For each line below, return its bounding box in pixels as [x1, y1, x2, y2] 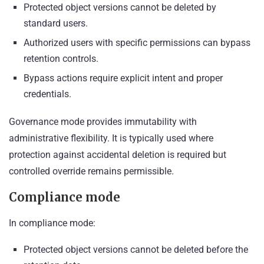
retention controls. [24, 53, 98, 65]
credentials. [24, 88, 71, 100]
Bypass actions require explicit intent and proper [24, 72, 223, 84]
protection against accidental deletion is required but [9, 149, 226, 161]
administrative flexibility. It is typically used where [9, 133, 213, 144]
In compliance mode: [9, 217, 95, 229]
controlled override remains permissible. [9, 166, 174, 177]
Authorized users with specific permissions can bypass [24, 37, 250, 49]
